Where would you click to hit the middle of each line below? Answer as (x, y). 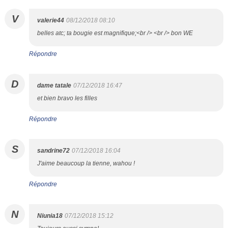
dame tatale (54, 85)
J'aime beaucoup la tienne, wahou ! (86, 163)
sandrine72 (53, 151)
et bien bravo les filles (67, 98)
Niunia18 (50, 216)
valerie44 (51, 20)
